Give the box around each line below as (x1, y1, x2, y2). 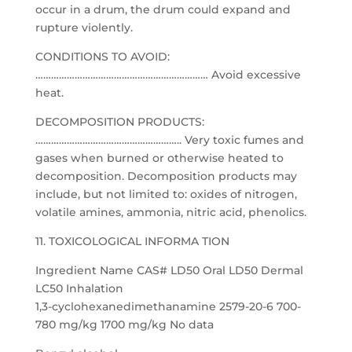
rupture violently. (35, 20, 133, 35)
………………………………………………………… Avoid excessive (35, 68, 301, 82)
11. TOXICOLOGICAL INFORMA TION (35, 234, 229, 248)
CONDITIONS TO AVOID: (35, 49, 170, 64)
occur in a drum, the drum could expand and (35, 2, 291, 16)
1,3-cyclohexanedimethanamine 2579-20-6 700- (35, 299, 301, 313)
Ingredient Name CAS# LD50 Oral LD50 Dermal (35, 263, 303, 277)
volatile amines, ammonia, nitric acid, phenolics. (35, 205, 306, 219)
